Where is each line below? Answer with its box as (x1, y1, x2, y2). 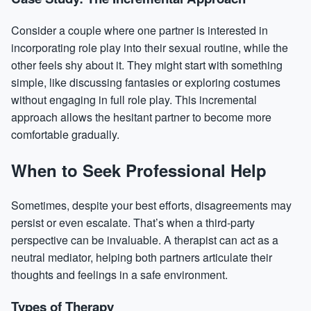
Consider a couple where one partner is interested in (11, 22, 268, 38)
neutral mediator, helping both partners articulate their (11, 249, 272, 266)
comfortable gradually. (11, 126, 119, 142)
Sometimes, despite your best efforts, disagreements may (11, 197, 292, 214)
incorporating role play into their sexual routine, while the (11, 39, 288, 56)
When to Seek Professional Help (11, 158, 267, 182)
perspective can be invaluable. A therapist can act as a (11, 232, 278, 249)
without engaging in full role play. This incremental (11, 91, 257, 108)
